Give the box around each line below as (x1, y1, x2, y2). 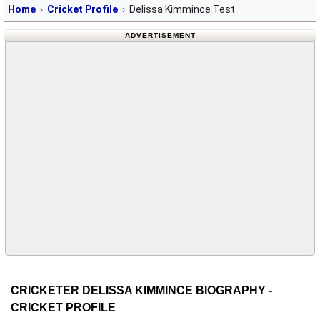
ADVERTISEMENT (124, 31, 196, 39)
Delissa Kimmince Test (129, 4, 235, 15)
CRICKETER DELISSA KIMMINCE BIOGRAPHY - (11, 284, 272, 296)
